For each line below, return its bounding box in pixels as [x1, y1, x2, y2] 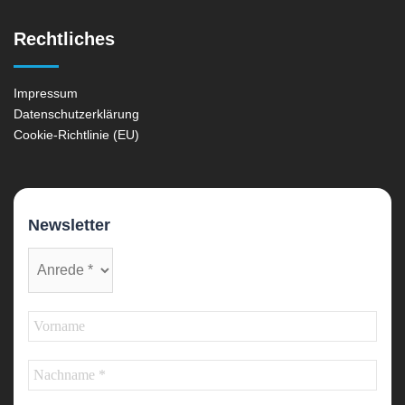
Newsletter [28, 215, 110, 234]
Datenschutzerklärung [14, 107, 139, 121]
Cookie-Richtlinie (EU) [14, 127, 139, 142]
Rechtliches [14, 29, 115, 49]
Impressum [14, 86, 78, 100]
